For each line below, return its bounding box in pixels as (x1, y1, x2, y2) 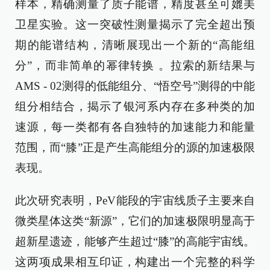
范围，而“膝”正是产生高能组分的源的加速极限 (15, 141, 255, 154)
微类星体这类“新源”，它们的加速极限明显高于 (15, 215, 255, 228)
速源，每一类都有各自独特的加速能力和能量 (15, 121, 255, 134)
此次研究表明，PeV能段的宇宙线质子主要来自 (15, 194, 255, 207)
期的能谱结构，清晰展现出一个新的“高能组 (15, 39, 255, 52)
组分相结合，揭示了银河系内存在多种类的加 (15, 100, 255, 113)
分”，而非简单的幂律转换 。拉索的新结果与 (15, 59, 255, 72)
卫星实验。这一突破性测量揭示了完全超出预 (15, 18, 255, 31)
